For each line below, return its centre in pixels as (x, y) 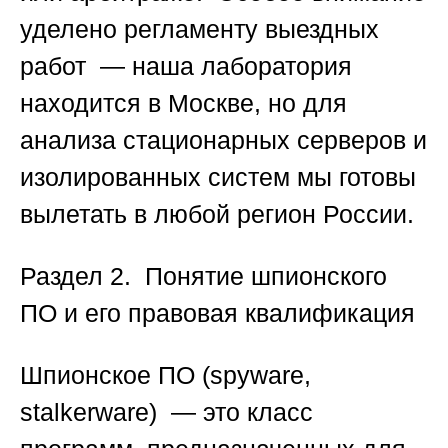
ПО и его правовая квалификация (217, 313)
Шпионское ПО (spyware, (165, 375)
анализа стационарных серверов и (223, 140)
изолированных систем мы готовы (218, 177)
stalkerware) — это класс (166, 412)
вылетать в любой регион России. (217, 214)
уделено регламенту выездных (199, 29)
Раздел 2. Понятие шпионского (203, 276)
